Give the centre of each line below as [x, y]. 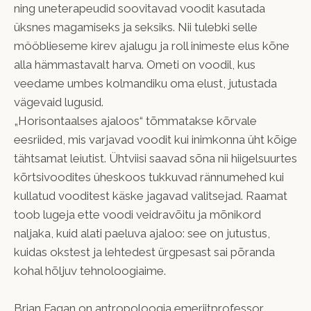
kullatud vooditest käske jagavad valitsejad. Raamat [151, 195]
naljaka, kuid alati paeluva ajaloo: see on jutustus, [142, 233]
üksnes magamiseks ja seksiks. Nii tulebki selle [136, 27]
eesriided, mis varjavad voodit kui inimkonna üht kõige [155, 139]
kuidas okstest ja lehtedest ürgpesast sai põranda [144, 252]
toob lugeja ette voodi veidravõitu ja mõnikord [137, 214]
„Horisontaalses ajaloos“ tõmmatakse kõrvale [135, 120]
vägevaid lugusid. [59, 102]
